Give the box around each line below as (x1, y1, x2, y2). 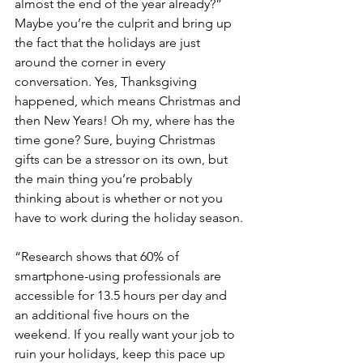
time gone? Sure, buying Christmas (15, 132, 219, 148)
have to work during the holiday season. (15, 210, 243, 226)
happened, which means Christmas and (15, 93, 244, 109)
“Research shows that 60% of (15, 249, 182, 265)
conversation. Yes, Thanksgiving (15, 74, 200, 90)
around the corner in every (15, 54, 169, 70)
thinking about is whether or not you (15, 190, 226, 207)
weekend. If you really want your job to (15, 327, 238, 343)
